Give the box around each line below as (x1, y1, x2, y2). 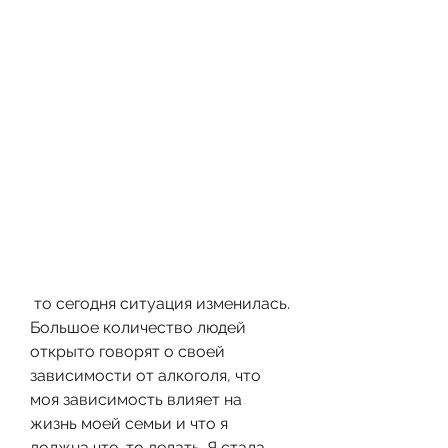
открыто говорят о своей (30, 341, 225, 361)
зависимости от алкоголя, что (30, 365, 261, 385)
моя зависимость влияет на (30, 389, 242, 409)
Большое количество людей (30, 317, 246, 337)
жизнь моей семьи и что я (30, 413, 228, 433)
